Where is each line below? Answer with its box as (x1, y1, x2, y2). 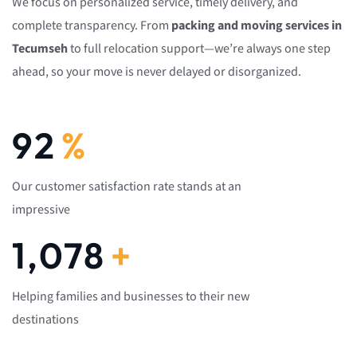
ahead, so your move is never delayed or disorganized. (12, 64, 301, 81)
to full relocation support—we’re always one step (68, 41, 331, 58)
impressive (12, 201, 70, 218)
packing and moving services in (171, 18, 342, 35)
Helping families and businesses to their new (12, 288, 249, 305)
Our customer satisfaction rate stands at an (12, 178, 241, 195)
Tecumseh (12, 41, 68, 58)
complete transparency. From (12, 18, 171, 35)
